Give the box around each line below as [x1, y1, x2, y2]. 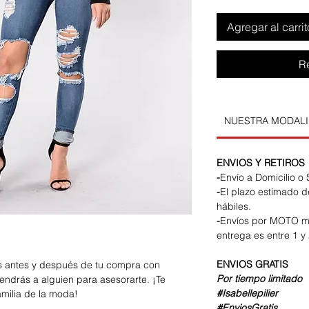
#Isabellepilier [217, 287, 278, 300]
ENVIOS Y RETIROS [217, 157, 305, 170]
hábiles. [217, 200, 251, 213]
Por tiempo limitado [217, 272, 302, 286]
